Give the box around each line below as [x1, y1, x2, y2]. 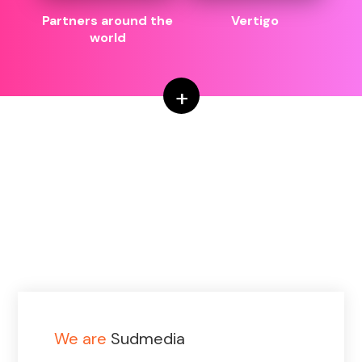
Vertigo [230, 12, 279, 30]
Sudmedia [107, 328, 186, 350]
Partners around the [42, 12, 173, 30]
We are [54, 328, 107, 350]
